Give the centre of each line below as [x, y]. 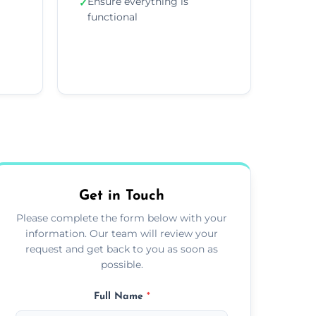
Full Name [120, 296]
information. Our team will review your [122, 233]
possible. [122, 264]
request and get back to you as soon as [122, 249]
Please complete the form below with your [122, 218]
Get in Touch [122, 196]
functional [113, 17]
